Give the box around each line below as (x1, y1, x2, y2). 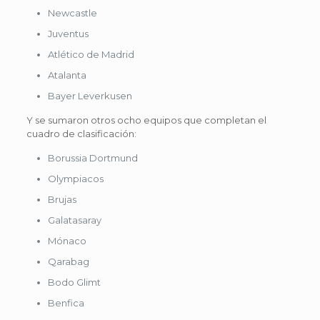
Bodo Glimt (47, 276, 101, 288)
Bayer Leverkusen (47, 89, 132, 101)
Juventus (47, 27, 89, 39)
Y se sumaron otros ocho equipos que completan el (26, 114, 266, 126)
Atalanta (47, 69, 86, 81)
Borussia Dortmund (47, 151, 138, 164)
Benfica (47, 296, 84, 309)
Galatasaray (47, 214, 101, 226)
